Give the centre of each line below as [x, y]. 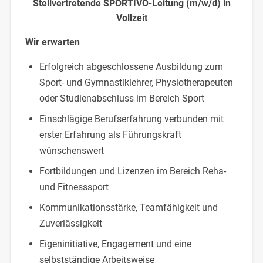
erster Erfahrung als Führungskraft [110, 135]
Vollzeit [131, 18]
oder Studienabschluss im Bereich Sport [122, 99]
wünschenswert [71, 151]
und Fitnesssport [74, 187]
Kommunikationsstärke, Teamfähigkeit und [128, 208]
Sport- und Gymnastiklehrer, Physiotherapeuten [136, 83]
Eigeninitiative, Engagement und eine [115, 244]
